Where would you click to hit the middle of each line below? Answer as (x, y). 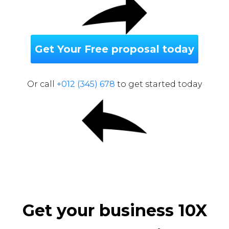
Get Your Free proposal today (114, 49)
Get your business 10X (114, 210)
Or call (42, 84)
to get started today (158, 84)
